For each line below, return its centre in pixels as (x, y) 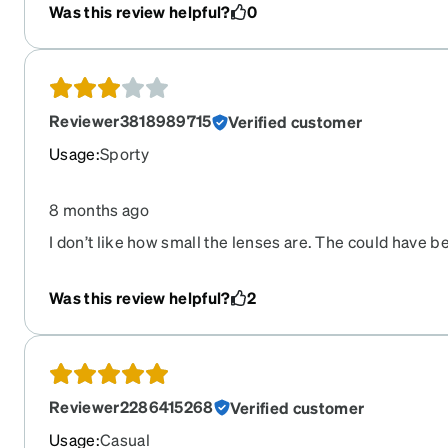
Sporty (124, 154)
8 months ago (99, 210)
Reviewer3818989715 (130, 121)
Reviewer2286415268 (131, 406)
